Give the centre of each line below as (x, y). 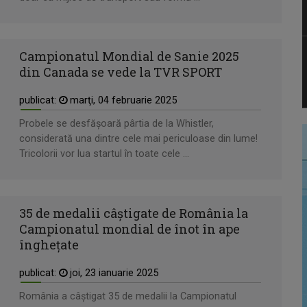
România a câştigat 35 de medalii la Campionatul (128, 296)
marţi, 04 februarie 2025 (122, 101)
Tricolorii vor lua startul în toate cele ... (104, 154)
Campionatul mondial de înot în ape (130, 229)
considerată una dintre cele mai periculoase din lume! (138, 139)
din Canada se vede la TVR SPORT (121, 72)
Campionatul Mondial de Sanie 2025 (129, 57)
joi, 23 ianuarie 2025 (113, 273)
